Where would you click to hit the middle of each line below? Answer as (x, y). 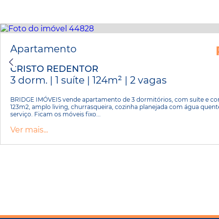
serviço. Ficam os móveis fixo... (55, 114)
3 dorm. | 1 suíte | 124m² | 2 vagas (88, 80)
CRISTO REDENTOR (54, 69)
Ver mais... (29, 130)
